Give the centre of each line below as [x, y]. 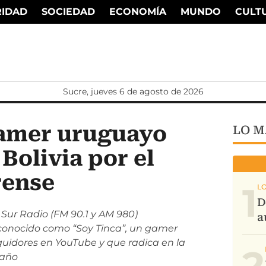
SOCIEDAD [68, 12]
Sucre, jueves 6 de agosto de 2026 [133, 91]
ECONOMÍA [137, 12]
